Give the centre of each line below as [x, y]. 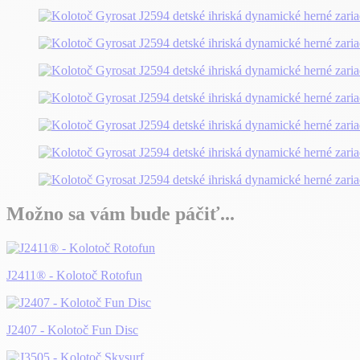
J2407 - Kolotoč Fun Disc [72, 329]
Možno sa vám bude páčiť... [121, 214]
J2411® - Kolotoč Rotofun [74, 275]
